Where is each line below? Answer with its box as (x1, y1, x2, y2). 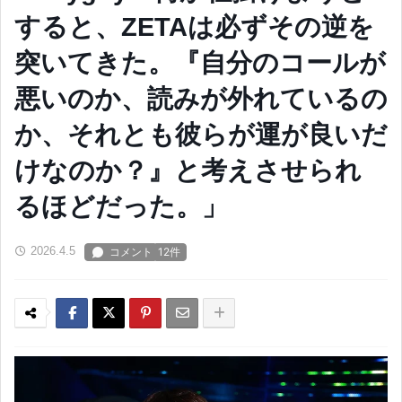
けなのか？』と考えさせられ (14, 156, 362, 185)
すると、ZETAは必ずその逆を (14, 13, 374, 41)
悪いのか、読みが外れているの (14, 84, 388, 113)
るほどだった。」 (14, 192, 228, 221)
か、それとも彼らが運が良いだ (14, 120, 388, 149)
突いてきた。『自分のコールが (14, 48, 386, 77)
